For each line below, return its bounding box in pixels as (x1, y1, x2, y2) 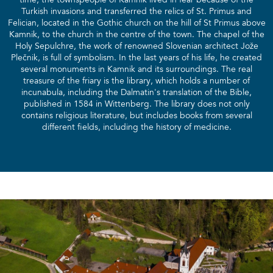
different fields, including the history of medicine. (41, 123, 232, 132)
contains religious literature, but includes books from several (21, 112, 252, 121)
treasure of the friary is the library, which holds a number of (23, 77, 250, 86)
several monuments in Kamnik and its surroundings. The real (21, 65, 252, 74)
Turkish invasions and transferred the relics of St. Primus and (21, 7, 252, 16)
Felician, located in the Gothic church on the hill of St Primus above (7, 19, 266, 28)
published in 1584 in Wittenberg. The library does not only (23, 100, 250, 109)
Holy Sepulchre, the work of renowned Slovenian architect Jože (15, 42, 258, 51)
